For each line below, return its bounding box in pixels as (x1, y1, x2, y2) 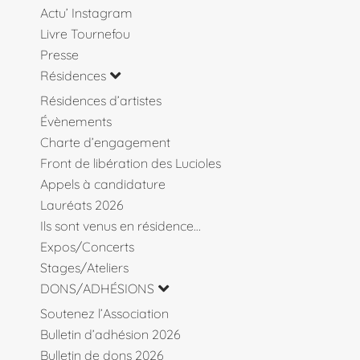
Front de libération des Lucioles (40, 155, 221, 172)
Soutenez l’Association (40, 305, 169, 322)
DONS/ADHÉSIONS (40, 280, 154, 297)
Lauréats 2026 (40, 197, 124, 214)
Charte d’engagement (40, 134, 170, 151)
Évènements (40, 113, 112, 130)
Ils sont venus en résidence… (40, 218, 201, 235)
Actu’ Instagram (40, 5, 133, 22)
